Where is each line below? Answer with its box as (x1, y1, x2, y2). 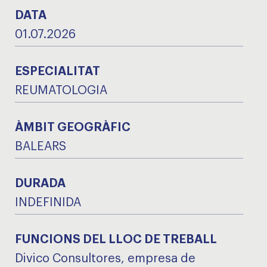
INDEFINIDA (15, 197, 81, 209)
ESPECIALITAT (15, 66, 100, 77)
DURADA (15, 178, 66, 190)
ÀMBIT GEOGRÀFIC (15, 122, 131, 133)
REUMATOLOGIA (15, 85, 107, 97)
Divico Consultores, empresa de (15, 253, 195, 265)
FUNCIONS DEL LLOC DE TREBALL (15, 234, 217, 246)
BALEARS (15, 141, 66, 153)
